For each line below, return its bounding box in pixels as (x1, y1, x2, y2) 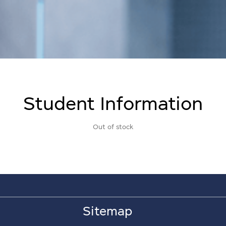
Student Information (23, 92, 203, 114)
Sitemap (83, 203, 132, 218)
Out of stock (93, 123, 133, 131)
